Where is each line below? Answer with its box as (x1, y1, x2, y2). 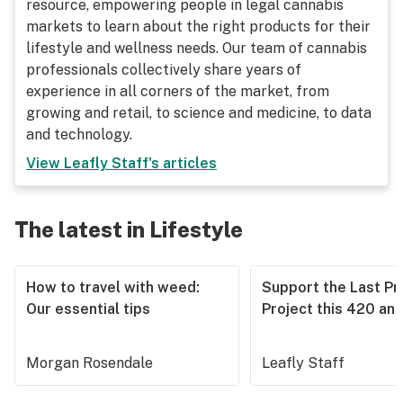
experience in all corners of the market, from (26, 83, 329, 100)
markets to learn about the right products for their (26, 18, 371, 35)
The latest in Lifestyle (14, 217, 243, 242)
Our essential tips (26, 300, 150, 318)
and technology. (26, 126, 132, 143)
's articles (148, 155, 217, 172)
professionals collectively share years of (26, 61, 301, 78)
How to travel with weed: (26, 279, 200, 296)
